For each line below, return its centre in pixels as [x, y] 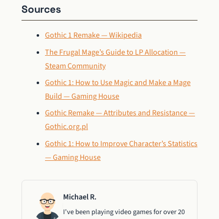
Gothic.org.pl [66, 127]
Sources [41, 10]
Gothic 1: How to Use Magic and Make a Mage [118, 82]
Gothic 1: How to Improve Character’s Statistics [121, 143]
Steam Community [75, 66]
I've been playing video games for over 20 [124, 212]
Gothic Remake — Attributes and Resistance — [120, 113]
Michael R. [80, 197]
